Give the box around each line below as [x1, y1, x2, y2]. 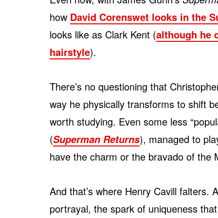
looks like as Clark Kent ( [50, 27, 156, 42]
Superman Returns [53, 132, 140, 146]
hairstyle [50, 45, 90, 59]
